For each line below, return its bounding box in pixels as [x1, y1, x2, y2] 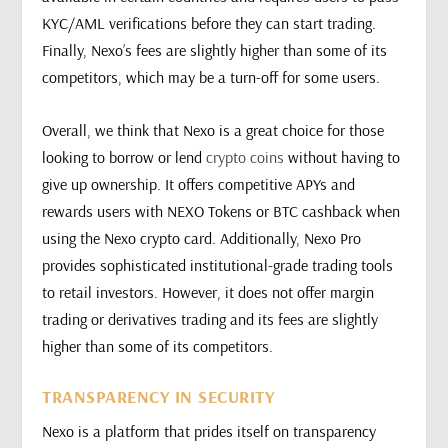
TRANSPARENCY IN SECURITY [42, 385, 275, 409]
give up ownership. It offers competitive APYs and [42, 173, 356, 194]
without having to [284, 146, 401, 167]
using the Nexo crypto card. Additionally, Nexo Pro [42, 227, 362, 248]
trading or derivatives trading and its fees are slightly [42, 308, 379, 329]
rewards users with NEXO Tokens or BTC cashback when [42, 200, 401, 221]
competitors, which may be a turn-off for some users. [42, 66, 381, 87]
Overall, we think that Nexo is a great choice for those [42, 119, 385, 140]
